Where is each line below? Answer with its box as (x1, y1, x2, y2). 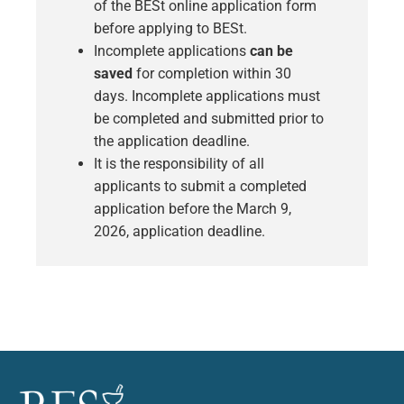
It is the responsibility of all (94, 154, 264, 172)
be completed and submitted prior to (94, 109, 324, 127)
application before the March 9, (94, 199, 291, 217)
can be (250, 41, 293, 60)
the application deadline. (94, 132, 253, 150)
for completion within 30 (136, 64, 291, 82)
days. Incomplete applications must (94, 87, 320, 105)
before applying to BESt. (94, 19, 247, 37)
